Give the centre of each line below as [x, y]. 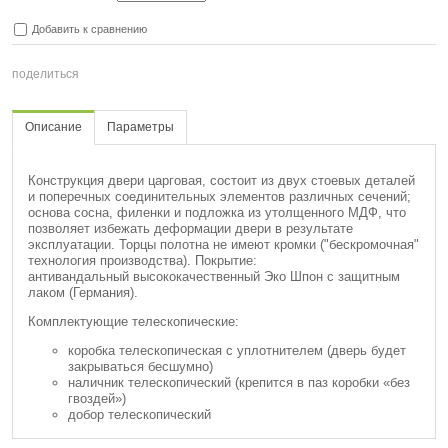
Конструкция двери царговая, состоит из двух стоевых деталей [221, 181]
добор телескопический [139, 415]
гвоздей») [97, 399]
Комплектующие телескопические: [133, 322]
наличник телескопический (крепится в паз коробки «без [239, 383]
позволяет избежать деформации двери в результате [190, 229]
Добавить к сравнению [88, 28]
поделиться [45, 74]
